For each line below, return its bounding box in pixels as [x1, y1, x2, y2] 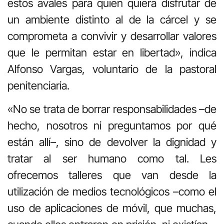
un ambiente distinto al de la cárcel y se [7, 12, 216, 26]
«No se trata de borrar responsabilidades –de [7, 102, 216, 116]
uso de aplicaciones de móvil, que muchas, [7, 201, 216, 215]
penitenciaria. [7, 78, 69, 92]
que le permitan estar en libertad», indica [7, 45, 216, 59]
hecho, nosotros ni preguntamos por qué [7, 119, 216, 132]
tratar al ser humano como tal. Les [7, 152, 216, 165]
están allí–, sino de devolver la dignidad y [7, 135, 216, 149]
